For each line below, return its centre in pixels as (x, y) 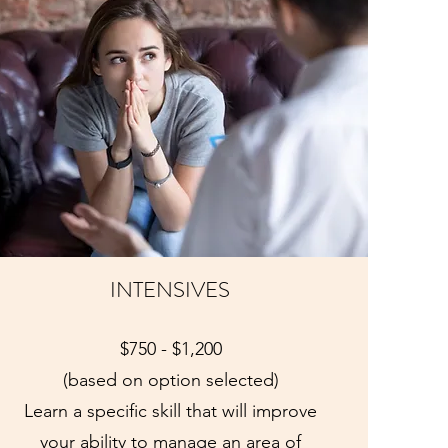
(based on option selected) (170, 380)
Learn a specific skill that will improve (171, 411)
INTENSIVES (169, 289)
